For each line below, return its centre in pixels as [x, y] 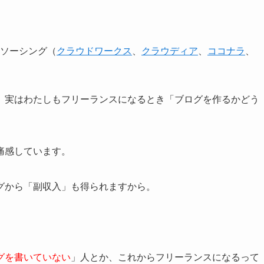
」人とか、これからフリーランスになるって [165, 257]
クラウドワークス [94, 51]
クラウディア [170, 51]
